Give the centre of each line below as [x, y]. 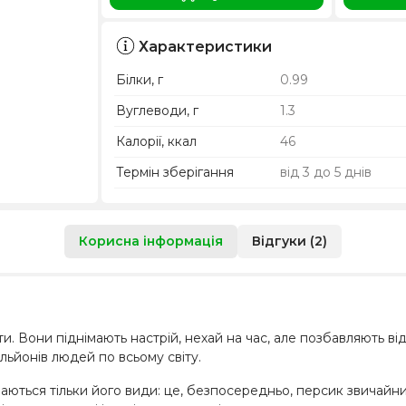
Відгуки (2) [290, 241]
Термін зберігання [175, 172]
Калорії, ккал [157, 141]
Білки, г [140, 79]
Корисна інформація [151, 241]
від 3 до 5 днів [325, 172]
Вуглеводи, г [158, 110]
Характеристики [206, 46]
